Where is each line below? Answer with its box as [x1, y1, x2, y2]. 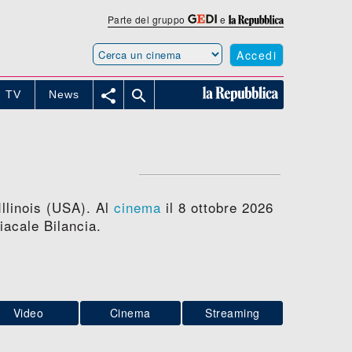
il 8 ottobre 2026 [161, 196, 273, 217]
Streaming [205, 304, 260, 321]
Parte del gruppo [107, 13, 189, 26]
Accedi [236, 46, 277, 63]
